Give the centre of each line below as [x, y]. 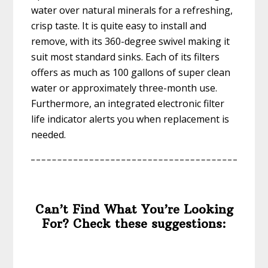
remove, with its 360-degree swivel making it [131, 42]
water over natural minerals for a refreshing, [132, 10]
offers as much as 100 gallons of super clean [131, 73]
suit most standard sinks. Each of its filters [126, 57]
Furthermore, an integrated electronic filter [128, 104]
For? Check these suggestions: [134, 224]
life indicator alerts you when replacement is [130, 119]
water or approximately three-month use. [124, 88]
